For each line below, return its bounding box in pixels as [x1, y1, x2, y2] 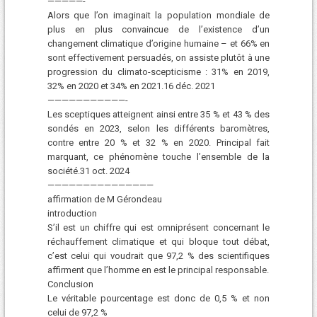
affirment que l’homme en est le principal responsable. [47, 264, 269, 275]
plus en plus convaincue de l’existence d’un [47, 23, 270, 35]
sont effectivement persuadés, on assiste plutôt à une [47, 52, 270, 63]
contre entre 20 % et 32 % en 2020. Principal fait [47, 137, 270, 148]
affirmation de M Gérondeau [47, 193, 162, 204]
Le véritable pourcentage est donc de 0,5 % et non [47, 292, 270, 304]
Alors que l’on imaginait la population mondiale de [47, 9, 270, 21]
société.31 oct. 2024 [47, 165, 129, 176]
